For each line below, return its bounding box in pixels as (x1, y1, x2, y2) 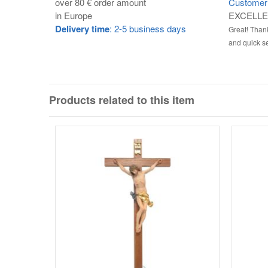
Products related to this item (49, 92, 194, 108)
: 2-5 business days (109, 22, 186, 35)
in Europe (55, 8, 92, 22)
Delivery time (55, 22, 109, 35)
